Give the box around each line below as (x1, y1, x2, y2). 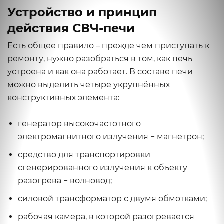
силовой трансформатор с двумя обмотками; (18, 194, 207, 203)
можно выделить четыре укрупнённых (7, 80, 170, 89)
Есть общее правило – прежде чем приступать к (7, 41, 209, 50)
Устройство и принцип (7, 5, 157, 19)
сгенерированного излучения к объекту (18, 163, 187, 172)
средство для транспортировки (18, 150, 150, 159)
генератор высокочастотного (18, 119, 141, 128)
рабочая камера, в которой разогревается (18, 212, 194, 221)
